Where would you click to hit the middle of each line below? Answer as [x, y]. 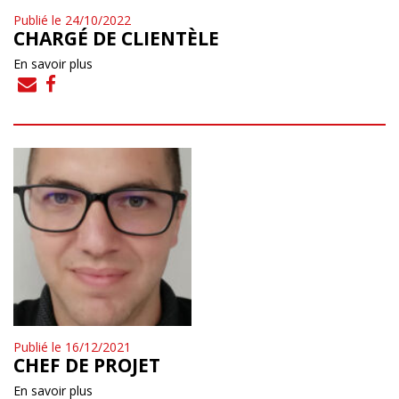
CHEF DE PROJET [87, 365]
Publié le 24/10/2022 [72, 20]
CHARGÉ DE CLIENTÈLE [116, 38]
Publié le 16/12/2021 [72, 346]
